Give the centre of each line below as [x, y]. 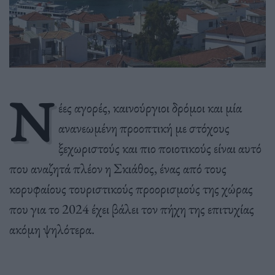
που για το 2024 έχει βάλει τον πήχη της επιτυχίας [132, 208]
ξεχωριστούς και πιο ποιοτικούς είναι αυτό [160, 148]
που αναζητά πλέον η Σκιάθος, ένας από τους [118, 168]
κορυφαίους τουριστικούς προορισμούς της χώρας [131, 188]
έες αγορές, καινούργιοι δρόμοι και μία [150, 107]
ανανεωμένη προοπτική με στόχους [144, 127]
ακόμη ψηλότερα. [52, 229]
